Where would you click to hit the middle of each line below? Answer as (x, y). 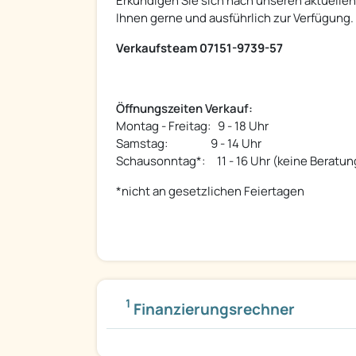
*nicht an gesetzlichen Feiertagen (210, 192)
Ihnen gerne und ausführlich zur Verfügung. (235, 18)
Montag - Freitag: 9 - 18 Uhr (192, 126)
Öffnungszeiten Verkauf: (184, 109)
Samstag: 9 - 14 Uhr (189, 144)
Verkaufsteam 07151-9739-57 (199, 48)
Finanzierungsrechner (213, 310)
